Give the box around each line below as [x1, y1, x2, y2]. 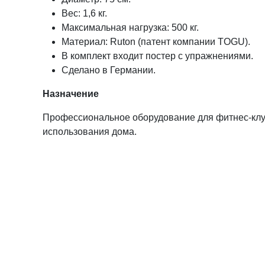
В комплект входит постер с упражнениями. [62, 51, 253, 61]
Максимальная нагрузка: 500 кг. [62, 22, 199, 33]
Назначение [43, 89, 99, 99]
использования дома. [43, 127, 137, 137]
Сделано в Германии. [62, 65, 156, 75]
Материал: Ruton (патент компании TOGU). [62, 37, 250, 47]
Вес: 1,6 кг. [62, 8, 107, 18]
